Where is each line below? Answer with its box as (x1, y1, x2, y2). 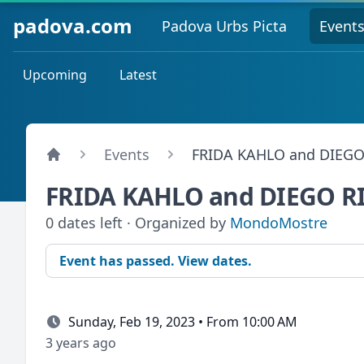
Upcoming (23, 66, 87, 84)
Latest (119, 66, 157, 84)
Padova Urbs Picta (162, 15, 287, 36)
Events (104, 145, 149, 164)
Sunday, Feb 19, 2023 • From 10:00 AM (68, 313, 297, 331)
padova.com (13, 11, 132, 39)
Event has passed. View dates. (59, 252, 252, 270)
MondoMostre (230, 213, 327, 232)
